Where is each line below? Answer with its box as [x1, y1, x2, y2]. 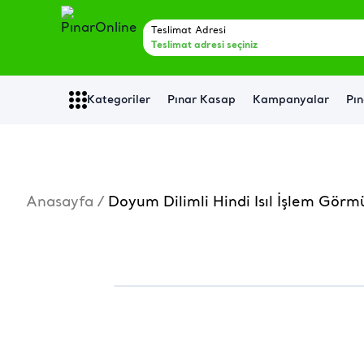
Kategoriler [87, 93, 151, 107]
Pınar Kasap [167, 93, 236, 107]
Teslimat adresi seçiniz [150, 39, 258, 51]
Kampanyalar [253, 93, 330, 107]
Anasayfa [26, 194, 93, 212]
